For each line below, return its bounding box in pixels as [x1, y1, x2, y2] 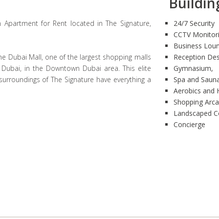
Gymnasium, [173, 64, 213, 73]
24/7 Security [173, 19, 215, 28]
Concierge [173, 120, 205, 129]
